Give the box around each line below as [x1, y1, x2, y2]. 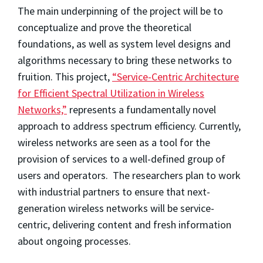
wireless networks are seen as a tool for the [18, 135, 210, 149]
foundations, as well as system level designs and [18, 36, 231, 50]
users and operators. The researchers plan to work [18, 168, 241, 182]
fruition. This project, [18, 69, 112, 83]
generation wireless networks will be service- [18, 201, 214, 215]
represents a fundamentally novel [67, 102, 216, 116]
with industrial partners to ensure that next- [18, 184, 210, 198]
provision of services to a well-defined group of [18, 151, 225, 166]
